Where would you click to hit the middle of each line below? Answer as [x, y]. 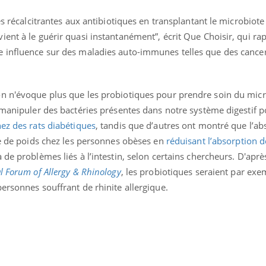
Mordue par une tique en [106, 11]
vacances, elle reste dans [105, 20]
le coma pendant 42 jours [106, 28]
